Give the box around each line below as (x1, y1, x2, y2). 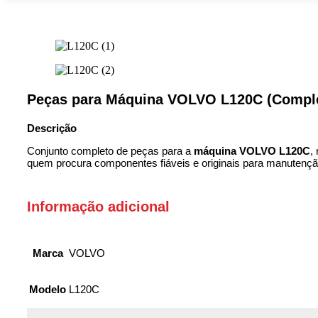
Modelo (29, 283, 66, 296)
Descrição (27, 121, 77, 134)
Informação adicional (27, 198, 170, 214)
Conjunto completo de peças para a (27, 144, 194, 157)
